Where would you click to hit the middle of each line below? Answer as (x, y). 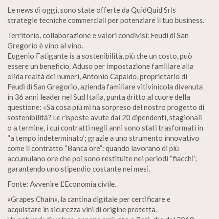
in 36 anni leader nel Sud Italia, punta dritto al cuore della (99, 97)
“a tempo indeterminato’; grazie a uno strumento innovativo (103, 138)
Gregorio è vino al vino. (45, 45)
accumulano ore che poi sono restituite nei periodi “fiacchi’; (102, 158)
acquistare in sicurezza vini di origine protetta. (82, 209)
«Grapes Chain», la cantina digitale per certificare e (89, 199)
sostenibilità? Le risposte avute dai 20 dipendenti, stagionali (105, 117)
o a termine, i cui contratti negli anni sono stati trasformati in (105, 128)
